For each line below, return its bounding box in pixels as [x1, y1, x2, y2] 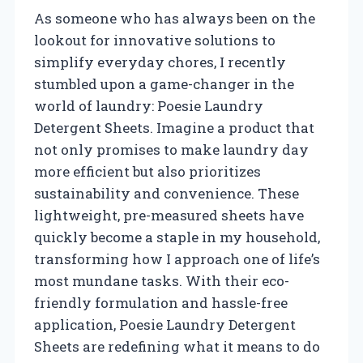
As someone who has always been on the [34, 8, 315, 28]
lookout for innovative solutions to [34, 30, 275, 49]
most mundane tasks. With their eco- [34, 271, 289, 290]
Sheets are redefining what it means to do [34, 336, 320, 356]
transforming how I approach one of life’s [34, 249, 320, 268]
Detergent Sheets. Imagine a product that [34, 117, 314, 137]
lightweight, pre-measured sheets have [34, 205, 304, 224]
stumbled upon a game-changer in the [34, 74, 294, 93]
